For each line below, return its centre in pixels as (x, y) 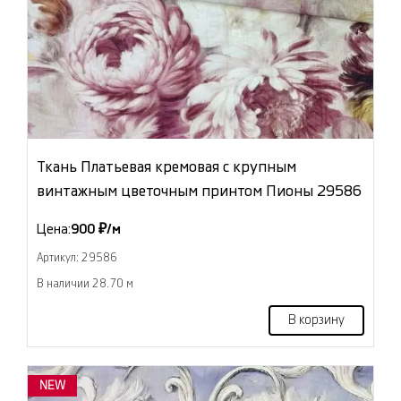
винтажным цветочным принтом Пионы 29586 (199, 191)
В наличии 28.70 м (85, 284)
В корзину (316, 320)
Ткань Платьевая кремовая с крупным (166, 167)
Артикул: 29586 (77, 258)
